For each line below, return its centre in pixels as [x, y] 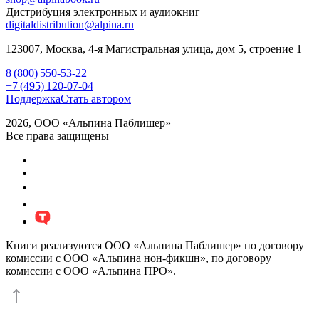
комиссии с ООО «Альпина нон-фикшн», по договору [138, 258]
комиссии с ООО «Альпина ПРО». [91, 271]
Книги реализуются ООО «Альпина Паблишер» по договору [155, 245]
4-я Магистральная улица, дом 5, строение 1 [195, 48]
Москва [64, 48]
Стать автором [96, 98]
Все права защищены [57, 135]
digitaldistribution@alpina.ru [70, 24]
